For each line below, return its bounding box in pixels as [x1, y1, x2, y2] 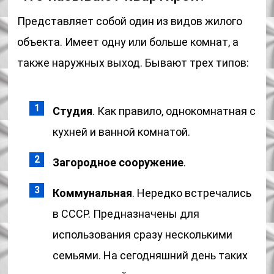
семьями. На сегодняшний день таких [53, 249, 248, 262]
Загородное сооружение [53, 156, 184, 169]
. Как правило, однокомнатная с [92, 105, 256, 117]
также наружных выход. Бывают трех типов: [17, 56, 250, 69]
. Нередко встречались [132, 187, 252, 199]
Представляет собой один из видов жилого [17, 15, 243, 28]
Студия [53, 105, 93, 117]
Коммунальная [53, 187, 133, 199]
